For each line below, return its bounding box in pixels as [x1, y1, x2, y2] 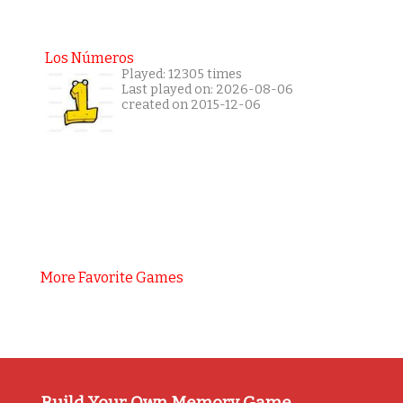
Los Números [44, 49, 134, 67]
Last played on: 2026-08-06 [121, 82, 293, 98]
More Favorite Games [40, 269, 184, 287]
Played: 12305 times [121, 67, 242, 83]
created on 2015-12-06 [121, 97, 261, 113]
